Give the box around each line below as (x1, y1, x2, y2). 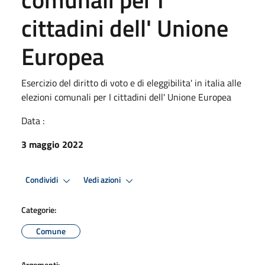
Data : (21, 113, 44, 128)
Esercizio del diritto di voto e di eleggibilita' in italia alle (21, 75, 241, 90)
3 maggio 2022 (21, 137, 83, 151)
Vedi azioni (83, 173, 122, 187)
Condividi (25, 173, 60, 187)
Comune (36, 224, 66, 237)
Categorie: (21, 203, 56, 216)
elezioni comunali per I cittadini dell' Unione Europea (21, 89, 231, 104)
